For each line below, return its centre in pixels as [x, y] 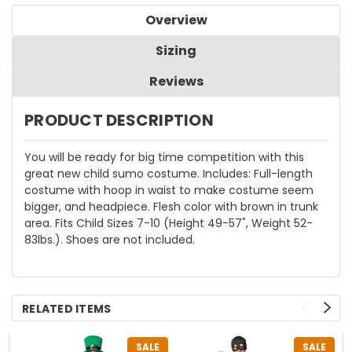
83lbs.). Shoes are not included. [110, 239]
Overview [176, 20]
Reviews [176, 81]
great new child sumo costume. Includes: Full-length [169, 173]
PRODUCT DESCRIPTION [119, 120]
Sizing [176, 50]
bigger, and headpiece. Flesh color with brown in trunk [171, 206]
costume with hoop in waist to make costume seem [169, 190]
